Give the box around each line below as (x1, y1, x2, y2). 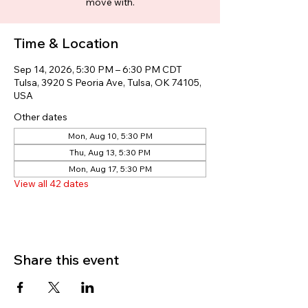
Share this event (14, 251, 119, 268)
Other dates (14, 111, 67, 123)
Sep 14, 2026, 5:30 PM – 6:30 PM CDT (14, 63, 182, 76)
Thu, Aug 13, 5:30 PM (69, 147, 151, 157)
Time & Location (14, 34, 118, 52)
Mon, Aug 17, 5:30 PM (68, 164, 152, 174)
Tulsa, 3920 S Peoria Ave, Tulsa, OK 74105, (14, 76, 201, 89)
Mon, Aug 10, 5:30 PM (67, 131, 153, 141)
